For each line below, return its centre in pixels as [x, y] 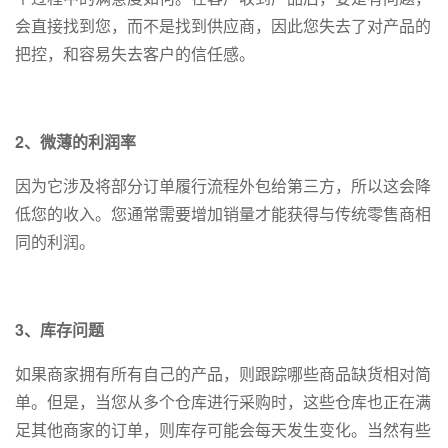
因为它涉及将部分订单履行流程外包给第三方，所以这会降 [223, 186]
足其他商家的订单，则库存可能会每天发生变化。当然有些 [223, 430]
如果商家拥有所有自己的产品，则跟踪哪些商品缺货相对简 [223, 374]
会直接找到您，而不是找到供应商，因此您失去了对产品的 [223, 26]
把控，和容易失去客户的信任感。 [135, 54]
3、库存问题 [59, 330]
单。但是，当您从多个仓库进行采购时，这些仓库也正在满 [223, 402]
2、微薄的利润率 [75, 142]
